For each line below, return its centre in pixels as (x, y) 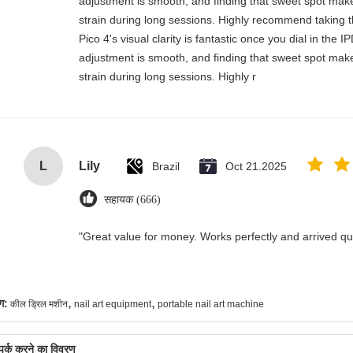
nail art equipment (113, 304)
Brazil (166, 166)
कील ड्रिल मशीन (39, 304)
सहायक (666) (132, 200)
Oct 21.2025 (256, 166)
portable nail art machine (211, 304)
